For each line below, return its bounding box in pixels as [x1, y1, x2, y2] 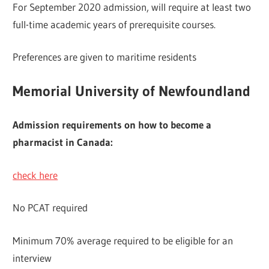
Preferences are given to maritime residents [13, 50, 197, 64]
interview [13, 251, 52, 264]
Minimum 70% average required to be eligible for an [13, 234, 234, 247]
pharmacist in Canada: [13, 136, 113, 149]
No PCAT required [13, 201, 88, 214]
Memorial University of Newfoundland [13, 82, 251, 100]
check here [13, 168, 58, 181]
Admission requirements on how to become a [13, 118, 212, 131]
